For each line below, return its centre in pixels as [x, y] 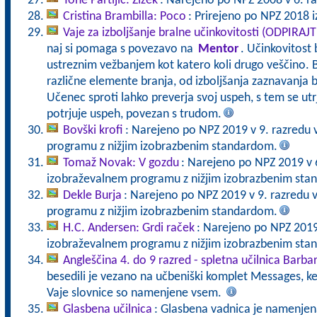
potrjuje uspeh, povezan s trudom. [134, 114]
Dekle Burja [92, 196]
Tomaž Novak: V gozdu [121, 163]
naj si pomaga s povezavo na [121, 49]
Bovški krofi [93, 131]
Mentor [218, 49]
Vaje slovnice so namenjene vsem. [135, 293]
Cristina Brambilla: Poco [124, 17]
